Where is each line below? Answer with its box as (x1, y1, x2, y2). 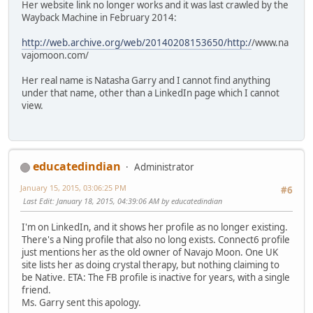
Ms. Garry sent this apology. (22, 296, 141, 310)
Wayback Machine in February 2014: (22, 10, 177, 24)
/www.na (252, 36, 289, 49)
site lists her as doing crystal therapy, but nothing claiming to (22, 259, 279, 272)
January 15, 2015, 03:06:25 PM (20, 182, 126, 193)
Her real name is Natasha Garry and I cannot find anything (22, 73, 270, 87)
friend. (22, 284, 51, 297)
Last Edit (23, 195, 52, 206)
